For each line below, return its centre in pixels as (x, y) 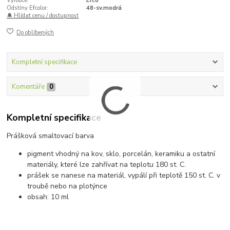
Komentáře (28, 87)
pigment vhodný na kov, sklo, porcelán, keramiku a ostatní (121, 154)
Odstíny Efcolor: (28, 8)
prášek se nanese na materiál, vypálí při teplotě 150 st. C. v (124, 176)
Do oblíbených (35, 32)
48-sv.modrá (104, 8)
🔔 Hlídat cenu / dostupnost (43, 16)
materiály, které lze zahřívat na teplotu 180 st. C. (107, 165)
